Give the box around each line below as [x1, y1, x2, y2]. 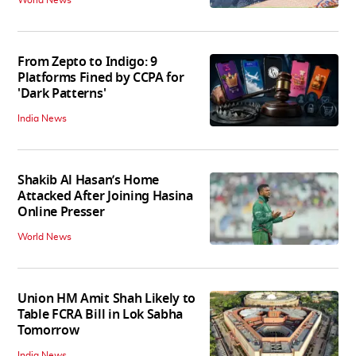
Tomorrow [17, 321, 79, 341]
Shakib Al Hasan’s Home [17, 171, 159, 191]
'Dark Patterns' [17, 84, 106, 104]
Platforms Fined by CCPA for [17, 68, 184, 88]
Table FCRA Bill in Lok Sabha [17, 305, 184, 325]
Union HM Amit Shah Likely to [17, 289, 196, 309]
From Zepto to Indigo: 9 [17, 52, 157, 72]
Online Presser [17, 203, 105, 222]
